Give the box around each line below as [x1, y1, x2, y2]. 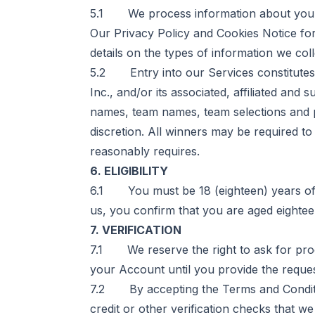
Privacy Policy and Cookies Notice [114, 26, 297, 40]
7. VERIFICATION [90, 223, 181, 237]
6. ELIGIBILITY [90, 164, 168, 178]
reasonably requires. [90, 144, 200, 158]
